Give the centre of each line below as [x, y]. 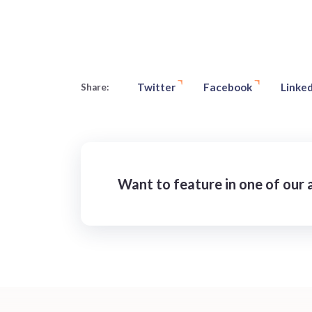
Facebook [228, 87]
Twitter [156, 87]
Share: [95, 87]
